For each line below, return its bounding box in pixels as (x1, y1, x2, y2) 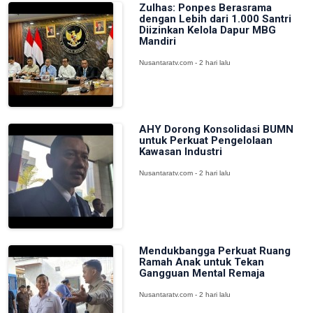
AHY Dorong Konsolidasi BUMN (138, 123, 293, 136)
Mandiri (138, 35, 176, 48)
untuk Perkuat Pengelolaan (138, 134, 272, 147)
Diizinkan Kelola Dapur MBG (138, 24, 276, 36)
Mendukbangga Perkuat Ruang (138, 245, 291, 257)
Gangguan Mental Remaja (138, 267, 265, 279)
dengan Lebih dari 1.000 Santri (138, 13, 291, 25)
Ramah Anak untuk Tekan (138, 256, 264, 268)
